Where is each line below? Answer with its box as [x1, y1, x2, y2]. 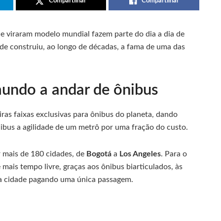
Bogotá [86, 150, 111, 158]
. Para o [161, 150, 187, 158]
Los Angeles [119, 150, 161, 158]
